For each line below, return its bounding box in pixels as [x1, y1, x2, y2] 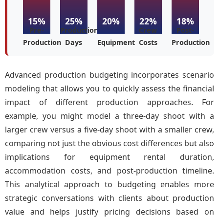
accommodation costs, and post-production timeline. [5, 165, 214, 176]
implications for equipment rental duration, [5, 152, 214, 162]
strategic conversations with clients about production [5, 193, 214, 203]
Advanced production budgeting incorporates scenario [5, 69, 214, 80]
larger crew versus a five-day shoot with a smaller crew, [5, 124, 214, 135]
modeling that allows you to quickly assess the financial [5, 83, 214, 94]
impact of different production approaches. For [5, 97, 214, 108]
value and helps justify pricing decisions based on [5, 206, 214, 217]
